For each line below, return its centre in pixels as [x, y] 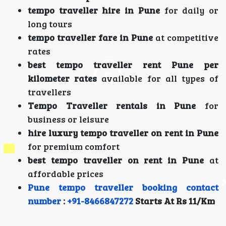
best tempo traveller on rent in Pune [116, 160]
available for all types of [158, 78]
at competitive [186, 37]
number [44, 201]
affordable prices [66, 174]
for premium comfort [74, 146]
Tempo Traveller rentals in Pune [112, 105]
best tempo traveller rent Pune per [123, 65]
